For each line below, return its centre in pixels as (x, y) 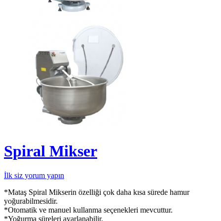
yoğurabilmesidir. (31, 201)
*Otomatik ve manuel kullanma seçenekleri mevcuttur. (88, 210)
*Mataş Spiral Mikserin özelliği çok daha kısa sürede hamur (97, 192)
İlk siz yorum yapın (34, 175)
